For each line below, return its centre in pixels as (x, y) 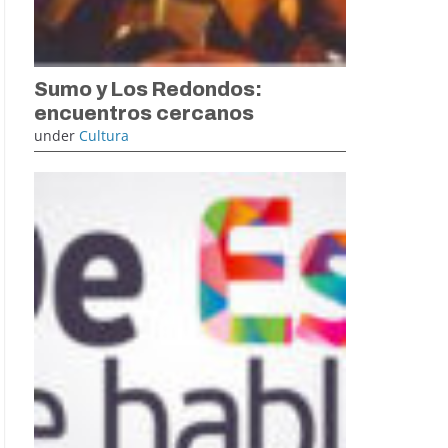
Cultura (104, 135)
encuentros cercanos (144, 112)
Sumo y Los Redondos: (148, 88)
